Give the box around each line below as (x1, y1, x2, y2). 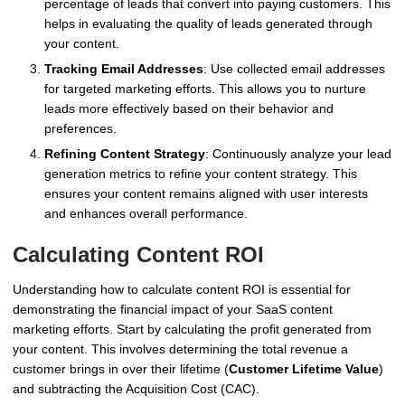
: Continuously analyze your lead (205, 146, 391, 162)
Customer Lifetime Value (229, 362, 379, 377)
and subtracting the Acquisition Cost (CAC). (13, 381, 259, 397)
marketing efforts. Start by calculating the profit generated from (13, 322, 372, 337)
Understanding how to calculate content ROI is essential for (13, 282, 351, 297)
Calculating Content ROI (13, 242, 264, 268)
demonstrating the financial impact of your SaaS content (13, 302, 333, 317)
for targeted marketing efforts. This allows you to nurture (44, 81, 366, 97)
